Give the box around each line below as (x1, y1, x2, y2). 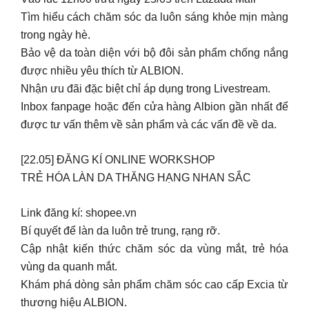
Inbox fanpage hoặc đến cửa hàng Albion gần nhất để (21, 100, 288, 112)
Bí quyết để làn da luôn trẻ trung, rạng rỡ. (21, 225, 220, 237)
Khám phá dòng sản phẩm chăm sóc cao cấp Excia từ (21, 279, 288, 290)
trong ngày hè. (21, 28, 90, 41)
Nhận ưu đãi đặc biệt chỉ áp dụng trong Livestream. (21, 82, 270, 94)
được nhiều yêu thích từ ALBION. (21, 64, 183, 77)
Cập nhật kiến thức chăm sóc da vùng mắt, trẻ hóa (21, 243, 288, 255)
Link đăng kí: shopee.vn (21, 207, 137, 219)
